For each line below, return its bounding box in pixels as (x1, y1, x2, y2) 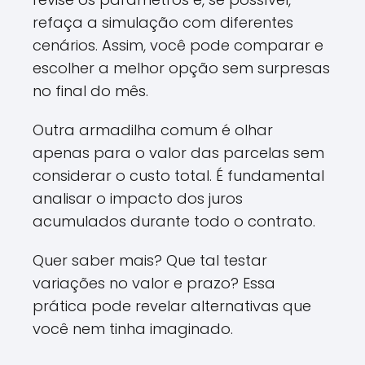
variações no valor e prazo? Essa (33, 273, 275, 293)
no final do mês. (33, 81, 148, 101)
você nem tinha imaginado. (33, 319, 233, 339)
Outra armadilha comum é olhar (33, 120, 273, 140)
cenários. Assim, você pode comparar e (33, 35, 323, 55)
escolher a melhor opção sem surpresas (33, 58, 330, 78)
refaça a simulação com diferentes (33, 12, 293, 33)
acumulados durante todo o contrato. (33, 211, 315, 231)
